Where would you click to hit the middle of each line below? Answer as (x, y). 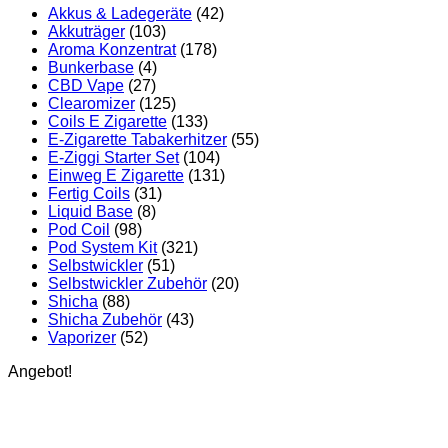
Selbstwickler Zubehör (127, 283)
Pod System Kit (102, 247)
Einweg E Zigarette (116, 175)
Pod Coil (79, 229)
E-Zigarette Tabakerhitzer (137, 139)
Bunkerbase (91, 67)
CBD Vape (86, 85)
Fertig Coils (89, 193)
